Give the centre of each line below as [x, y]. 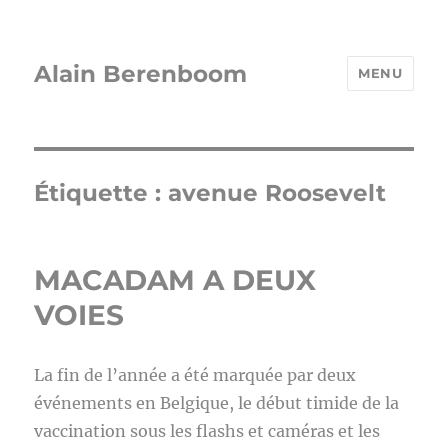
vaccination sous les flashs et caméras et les [207, 431]
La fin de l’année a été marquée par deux [195, 375]
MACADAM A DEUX [175, 280]
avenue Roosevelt [277, 193]
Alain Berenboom [141, 73]
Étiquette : [101, 193]
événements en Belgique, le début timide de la [217, 403]
